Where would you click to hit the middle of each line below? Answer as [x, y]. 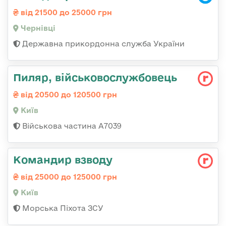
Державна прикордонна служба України [102, 44]
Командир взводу [63, 160]
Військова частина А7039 [71, 126]
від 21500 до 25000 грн [65, 13]
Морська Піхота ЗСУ [62, 208]
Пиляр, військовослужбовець [95, 77]
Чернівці [37, 28]
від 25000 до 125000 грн [68, 177]
